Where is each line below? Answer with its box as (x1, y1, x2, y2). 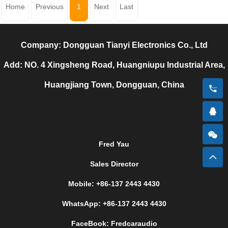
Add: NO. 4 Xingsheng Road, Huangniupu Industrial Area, (3, 60, 225, 69)
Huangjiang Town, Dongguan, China (44, 80, 184, 89)
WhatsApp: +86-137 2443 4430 (62, 199, 166, 208)
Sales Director (90, 159, 138, 168)
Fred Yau (99, 139, 129, 148)
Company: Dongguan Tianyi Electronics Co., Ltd (20, 40, 208, 49)
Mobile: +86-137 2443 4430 (68, 179, 160, 188)
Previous (35, 3, 64, 11)
